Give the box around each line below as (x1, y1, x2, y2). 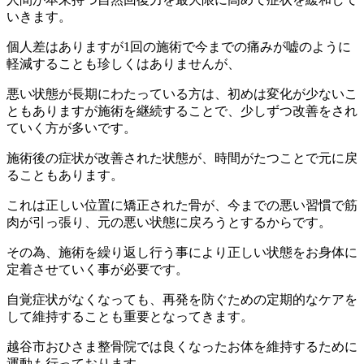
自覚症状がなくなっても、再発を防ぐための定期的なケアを (6, 292, 357, 306)
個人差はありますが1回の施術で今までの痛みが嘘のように (6, 39, 351, 54)
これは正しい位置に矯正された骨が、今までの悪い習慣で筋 (6, 197, 357, 212)
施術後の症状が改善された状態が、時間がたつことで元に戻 (6, 150, 357, 165)
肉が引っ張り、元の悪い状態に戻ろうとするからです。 (6, 214, 331, 229)
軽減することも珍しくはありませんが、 (6, 56, 240, 71)
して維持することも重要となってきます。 (6, 309, 253, 323)
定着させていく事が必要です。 (6, 262, 188, 276)
